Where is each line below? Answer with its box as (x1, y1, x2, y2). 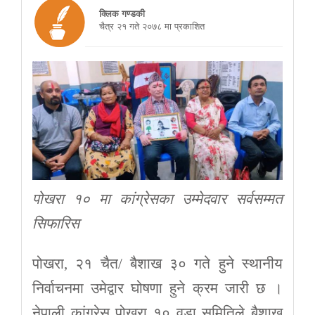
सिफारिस (32, 215, 79, 233)
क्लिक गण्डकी (99, 6, 148, 20)
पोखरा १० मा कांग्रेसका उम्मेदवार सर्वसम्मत (32, 191, 283, 208)
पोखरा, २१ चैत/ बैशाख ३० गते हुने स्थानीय (32, 255, 283, 273)
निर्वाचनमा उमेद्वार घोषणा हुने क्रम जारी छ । (32, 280, 283, 297)
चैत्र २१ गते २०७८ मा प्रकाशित (85, 18, 205, 32)
